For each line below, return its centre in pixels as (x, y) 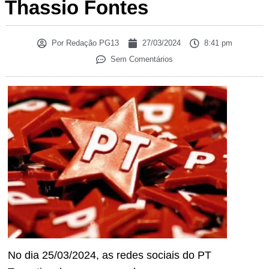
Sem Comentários (142, 59)
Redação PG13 (91, 43)
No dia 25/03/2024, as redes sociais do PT (110, 255)
